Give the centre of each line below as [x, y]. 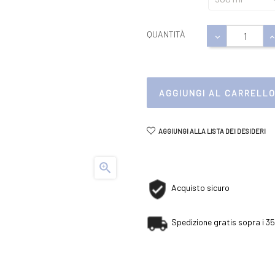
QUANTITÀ [166, 34]
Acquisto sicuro [200, 188]
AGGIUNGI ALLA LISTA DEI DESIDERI [212, 131]
